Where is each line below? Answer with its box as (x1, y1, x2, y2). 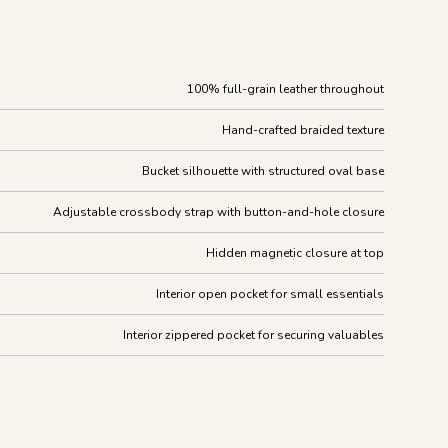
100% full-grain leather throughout (187, 81, 384, 97)
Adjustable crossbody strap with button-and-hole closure (53, 204, 384, 220)
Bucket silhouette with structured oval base (142, 163, 384, 179)
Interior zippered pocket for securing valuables (123, 327, 384, 343)
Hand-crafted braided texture (222, 122, 384, 138)
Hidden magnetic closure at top (206, 245, 384, 261)
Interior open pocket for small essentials (156, 286, 384, 302)
